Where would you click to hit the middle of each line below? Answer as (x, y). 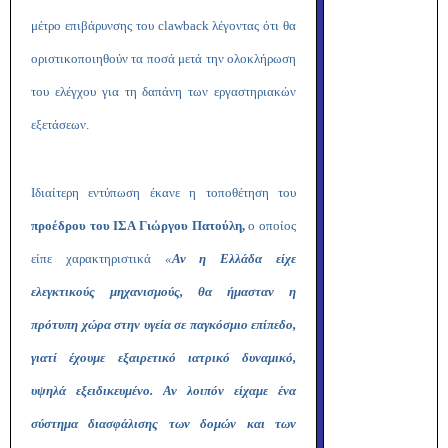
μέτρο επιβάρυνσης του (94, 25)
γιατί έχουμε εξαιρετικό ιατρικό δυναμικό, (163, 357)
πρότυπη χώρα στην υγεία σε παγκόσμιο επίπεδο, (163, 324)
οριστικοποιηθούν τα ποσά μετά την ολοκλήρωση (163, 58)
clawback (183, 25)
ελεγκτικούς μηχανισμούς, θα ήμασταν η (163, 291)
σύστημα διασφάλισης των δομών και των (163, 423)
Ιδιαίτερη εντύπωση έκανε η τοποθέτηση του (163, 192)
